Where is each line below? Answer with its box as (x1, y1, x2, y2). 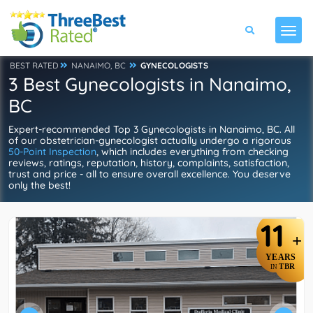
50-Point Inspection (8, 145, 96, 158)
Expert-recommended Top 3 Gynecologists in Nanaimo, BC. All (8, 123, 295, 136)
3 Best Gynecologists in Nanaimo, (8, 73, 291, 96)
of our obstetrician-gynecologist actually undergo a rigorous (8, 134, 291, 147)
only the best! (8, 179, 71, 191)
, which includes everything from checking (96, 145, 289, 158)
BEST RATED (10, 60, 59, 71)
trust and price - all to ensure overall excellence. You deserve (8, 168, 291, 180)
